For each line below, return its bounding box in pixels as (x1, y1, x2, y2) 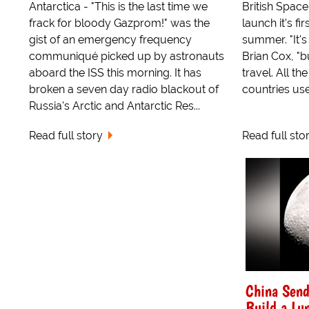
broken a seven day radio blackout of (29, 83, 219, 97)
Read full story (29, 129, 103, 143)
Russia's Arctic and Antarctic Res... (29, 99, 200, 113)
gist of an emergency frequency (29, 33, 192, 47)
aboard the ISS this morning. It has (29, 66, 201, 80)
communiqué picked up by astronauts (29, 50, 224, 63)
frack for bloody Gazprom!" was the (29, 17, 210, 30)
